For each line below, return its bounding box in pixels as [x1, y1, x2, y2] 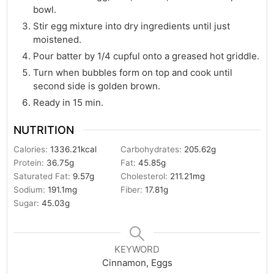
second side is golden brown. [33, 80, 161, 92]
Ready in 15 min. [33, 97, 104, 109]
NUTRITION [13, 123, 75, 136]
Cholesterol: [120, 171, 171, 181]
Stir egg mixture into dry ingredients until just [33, 20, 231, 32]
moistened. [33, 34, 82, 46]
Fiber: [120, 184, 146, 194]
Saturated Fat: [13, 171, 73, 181]
